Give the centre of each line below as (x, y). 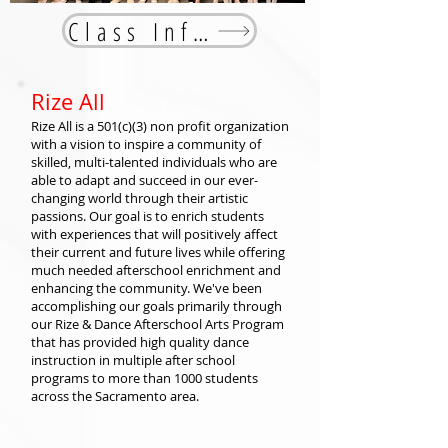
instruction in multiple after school (133, 360)
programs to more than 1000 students (144, 378)
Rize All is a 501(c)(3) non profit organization (160, 126)
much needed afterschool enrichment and (156, 270)
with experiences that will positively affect (154, 234)
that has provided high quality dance (140, 342)
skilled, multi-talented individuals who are (154, 162)
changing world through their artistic (139, 198)
